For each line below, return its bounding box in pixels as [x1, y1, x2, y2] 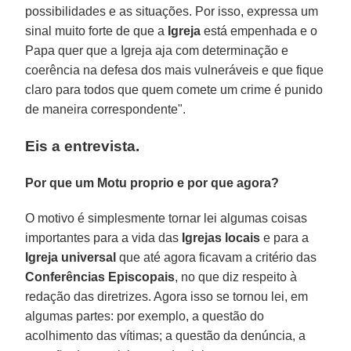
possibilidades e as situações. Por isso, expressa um [25, 4, 319, 18]
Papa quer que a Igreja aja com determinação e [25, 43, 289, 57]
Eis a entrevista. [25, 137, 140, 154]
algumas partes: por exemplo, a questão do [25, 309, 265, 323]
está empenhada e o [204, 24, 318, 38]
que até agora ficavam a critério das [116, 250, 317, 264]
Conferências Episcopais [25, 270, 175, 284]
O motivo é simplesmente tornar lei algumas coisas [25, 211, 308, 225]
